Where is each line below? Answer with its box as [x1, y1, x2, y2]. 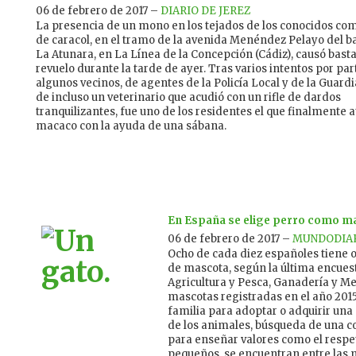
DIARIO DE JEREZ [161, 4, 250, 18]
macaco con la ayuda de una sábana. [36, 119, 226, 133]
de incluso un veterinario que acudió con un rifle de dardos [36, 91, 341, 105]
